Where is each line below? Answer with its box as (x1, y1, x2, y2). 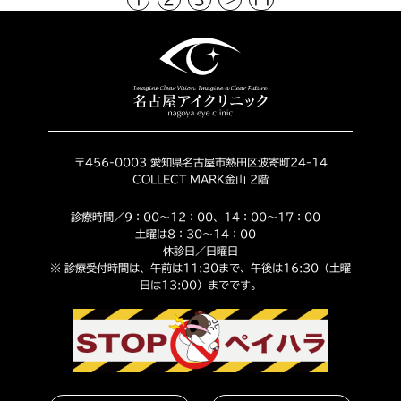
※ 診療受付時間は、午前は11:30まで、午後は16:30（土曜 (50, 261, 351, 273)
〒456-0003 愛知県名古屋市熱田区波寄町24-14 (73, 157, 328, 168)
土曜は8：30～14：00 (134, 227, 267, 239)
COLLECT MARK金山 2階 (132, 174, 269, 185)
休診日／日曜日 (163, 244, 238, 256)
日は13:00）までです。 (140, 278, 261, 290)
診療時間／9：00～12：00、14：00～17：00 (70, 210, 331, 222)
